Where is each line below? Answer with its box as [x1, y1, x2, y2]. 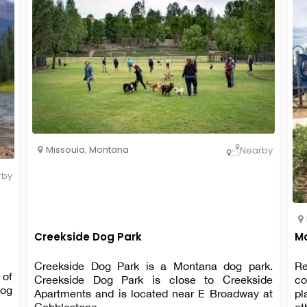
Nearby [240, 143, 273, 157]
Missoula [46, 143, 85, 157]
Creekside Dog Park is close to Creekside [34, 273, 273, 286]
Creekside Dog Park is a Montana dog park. [34, 259, 273, 272]
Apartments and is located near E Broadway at [34, 286, 273, 299]
